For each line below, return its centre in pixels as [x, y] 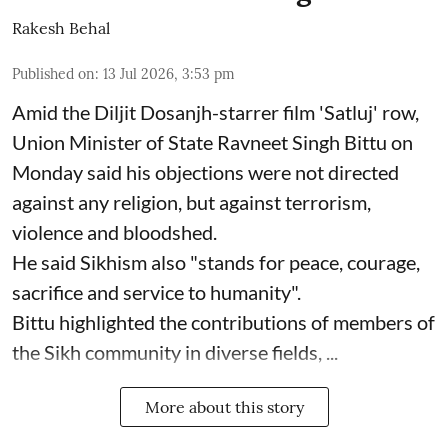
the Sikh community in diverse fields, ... [175, 352]
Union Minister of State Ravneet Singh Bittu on [212, 142]
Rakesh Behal [61, 28]
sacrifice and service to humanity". [156, 292]
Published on [53, 74]
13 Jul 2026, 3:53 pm [169, 74]
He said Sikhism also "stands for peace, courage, [216, 262]
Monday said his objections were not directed [205, 172]
